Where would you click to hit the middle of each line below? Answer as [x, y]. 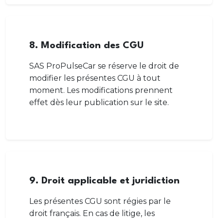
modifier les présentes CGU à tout [95, 78]
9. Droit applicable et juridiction [104, 181]
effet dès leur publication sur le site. [99, 102]
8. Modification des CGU [87, 46]
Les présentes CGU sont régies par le [100, 201]
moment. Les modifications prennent [101, 90]
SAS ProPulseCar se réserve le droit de [104, 66]
